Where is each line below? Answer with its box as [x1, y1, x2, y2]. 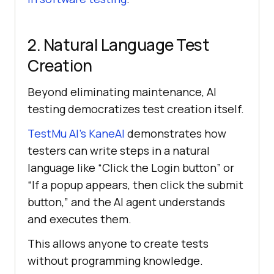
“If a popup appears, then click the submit [28, 177, 243, 193]
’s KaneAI [79, 126, 125, 141]
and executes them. [28, 212, 131, 227]
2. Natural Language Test [28, 34, 209, 56]
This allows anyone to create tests [28, 236, 209, 251]
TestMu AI [28, 126, 79, 141]
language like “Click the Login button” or [28, 160, 234, 176]
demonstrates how [125, 126, 226, 141]
